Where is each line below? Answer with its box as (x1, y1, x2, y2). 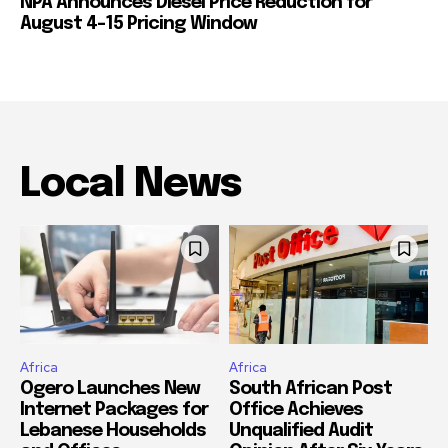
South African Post (229, 380, 392, 399)
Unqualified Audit (229, 422, 373, 441)
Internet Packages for (20, 401, 208, 420)
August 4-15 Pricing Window (20, 14, 257, 33)
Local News (20, 163, 241, 205)
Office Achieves (229, 401, 363, 420)
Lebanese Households (20, 422, 206, 441)
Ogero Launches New (20, 380, 200, 399)
